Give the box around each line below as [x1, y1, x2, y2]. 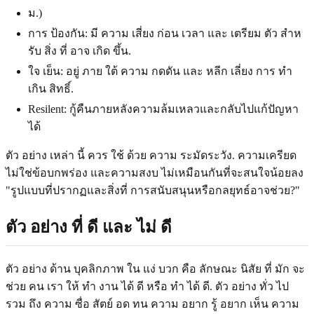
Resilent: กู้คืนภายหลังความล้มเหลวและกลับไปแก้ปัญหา [28, 102, 299, 115]
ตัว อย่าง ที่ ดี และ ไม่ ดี [6, 217, 172, 236]
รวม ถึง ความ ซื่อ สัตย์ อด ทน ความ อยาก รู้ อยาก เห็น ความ [6, 297, 299, 310]
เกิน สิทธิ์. [28, 82, 74, 95]
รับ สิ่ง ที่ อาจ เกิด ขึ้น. [28, 44, 131, 57]
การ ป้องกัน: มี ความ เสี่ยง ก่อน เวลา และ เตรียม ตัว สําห [28, 27, 301, 39]
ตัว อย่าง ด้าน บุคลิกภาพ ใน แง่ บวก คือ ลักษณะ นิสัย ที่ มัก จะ [6, 262, 305, 275]
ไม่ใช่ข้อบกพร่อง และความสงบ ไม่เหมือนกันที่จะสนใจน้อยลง [6, 166, 303, 179]
